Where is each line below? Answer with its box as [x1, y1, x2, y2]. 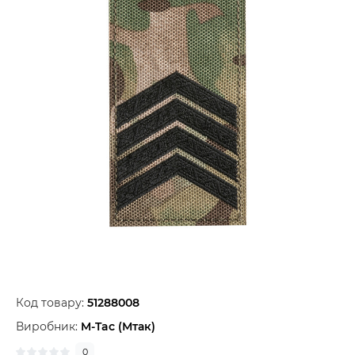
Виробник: [16, 319, 81, 334]
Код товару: [16, 296, 87, 310]
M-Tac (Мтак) [81, 319, 155, 334]
